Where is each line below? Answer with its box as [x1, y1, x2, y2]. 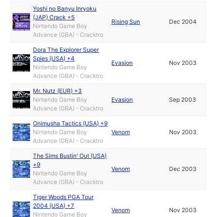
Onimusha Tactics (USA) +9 [33, 120, 108, 127]
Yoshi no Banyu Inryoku [33, 5, 97, 12]
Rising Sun [111, 18, 140, 25]
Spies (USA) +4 [33, 55, 75, 62]
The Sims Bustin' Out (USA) [33, 152, 107, 159]
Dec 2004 [169, 18, 197, 25]
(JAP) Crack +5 [33, 14, 75, 21]
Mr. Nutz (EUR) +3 [33, 87, 82, 94]
